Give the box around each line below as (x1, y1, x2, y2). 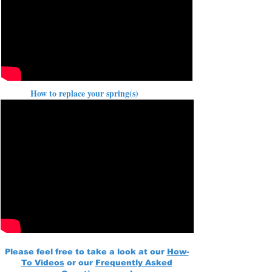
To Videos (21, 258, 64, 267)
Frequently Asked (95, 258, 172, 267)
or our (64, 258, 95, 267)
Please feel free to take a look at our (4, 247, 167, 256)
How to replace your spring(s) (30, 87, 138, 100)
